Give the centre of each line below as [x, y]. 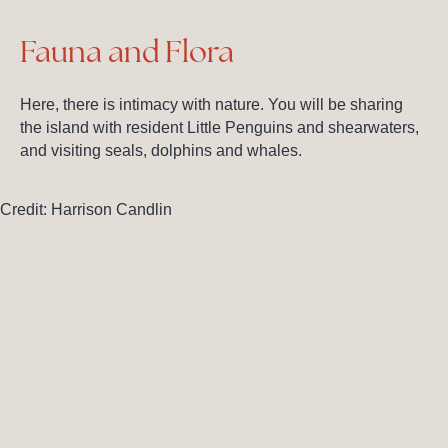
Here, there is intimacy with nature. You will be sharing [211, 104]
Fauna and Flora [127, 51]
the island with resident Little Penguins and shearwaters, [219, 127]
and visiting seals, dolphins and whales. [161, 150]
